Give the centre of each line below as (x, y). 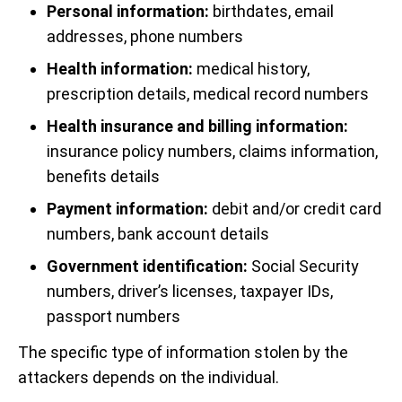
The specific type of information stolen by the (183, 352)
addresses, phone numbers (145, 36)
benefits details (103, 176)
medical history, (251, 69)
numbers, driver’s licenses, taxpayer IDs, (190, 291)
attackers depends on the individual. (149, 377)
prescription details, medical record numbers (208, 94)
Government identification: (147, 266)
